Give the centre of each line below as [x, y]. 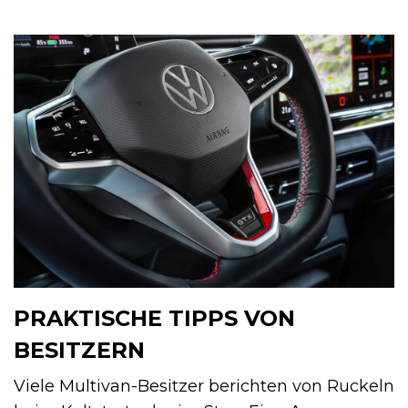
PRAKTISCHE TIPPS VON [154, 318]
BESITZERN [79, 350]
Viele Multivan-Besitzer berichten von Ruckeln [204, 386]
